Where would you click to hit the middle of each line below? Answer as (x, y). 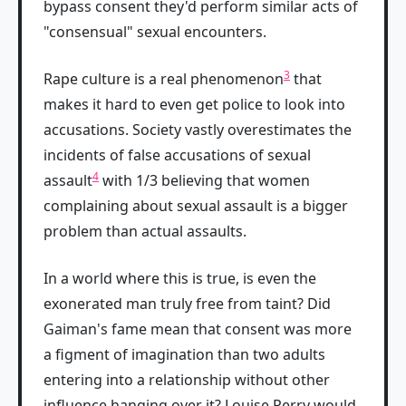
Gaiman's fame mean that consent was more (198, 329)
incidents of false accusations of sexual (177, 155)
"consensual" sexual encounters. (155, 32)
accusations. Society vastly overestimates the (198, 130)
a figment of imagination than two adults (184, 354)
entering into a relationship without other (187, 380)
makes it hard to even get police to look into (194, 104)
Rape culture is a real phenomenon (164, 79)
